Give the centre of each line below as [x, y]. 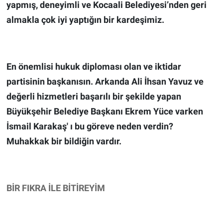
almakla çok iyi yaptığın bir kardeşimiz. [85, 20]
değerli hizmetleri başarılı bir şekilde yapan [94, 97]
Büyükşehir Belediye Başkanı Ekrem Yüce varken [105, 111]
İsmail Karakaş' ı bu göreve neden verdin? [90, 126]
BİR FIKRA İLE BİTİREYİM [56, 188]
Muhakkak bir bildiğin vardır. [64, 141]
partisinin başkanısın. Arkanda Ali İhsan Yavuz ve [105, 82]
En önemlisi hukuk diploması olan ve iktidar [94, 67]
